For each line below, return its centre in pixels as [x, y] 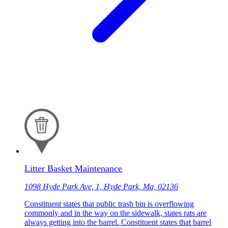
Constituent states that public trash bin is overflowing [109, 204]
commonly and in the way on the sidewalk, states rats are [116, 213]
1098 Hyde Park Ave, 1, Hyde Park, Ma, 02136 [101, 186]
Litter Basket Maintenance [73, 168]
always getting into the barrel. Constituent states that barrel [118, 222]
